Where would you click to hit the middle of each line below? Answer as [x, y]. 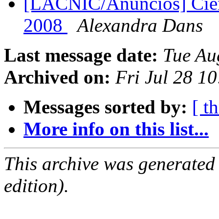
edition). [36, 186]
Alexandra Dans [140, 25]
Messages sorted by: [105, 107]
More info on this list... [116, 129]
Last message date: [81, 55]
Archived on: [57, 77]
